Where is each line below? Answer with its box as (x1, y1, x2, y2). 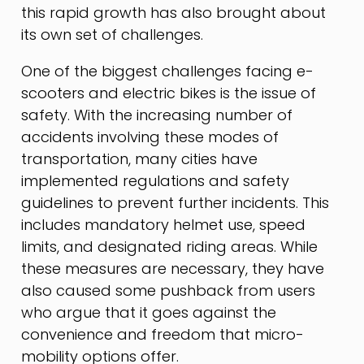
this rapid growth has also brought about (21, 2, 327, 24)
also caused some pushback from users (21, 280, 316, 301)
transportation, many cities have (21, 149, 258, 170)
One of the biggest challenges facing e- (21, 61, 314, 82)
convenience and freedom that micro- (21, 324, 305, 345)
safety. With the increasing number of (21, 105, 293, 126)
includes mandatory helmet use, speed (21, 214, 306, 236)
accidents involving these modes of (21, 127, 279, 148)
